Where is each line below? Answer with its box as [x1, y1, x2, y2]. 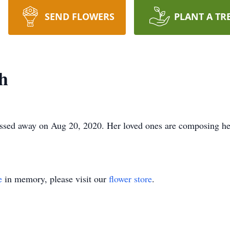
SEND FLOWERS [44, 10, 114, 23]
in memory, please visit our [2, 172, 109, 185]
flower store [109, 172, 152, 185]
